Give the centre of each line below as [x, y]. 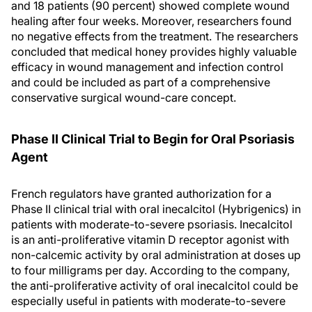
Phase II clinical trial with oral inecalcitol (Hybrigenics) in [156, 209]
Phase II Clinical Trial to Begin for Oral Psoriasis [153, 139]
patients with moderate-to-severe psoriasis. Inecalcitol [152, 224]
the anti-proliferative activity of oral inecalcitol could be [155, 286]
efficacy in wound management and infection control [147, 67]
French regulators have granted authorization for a [141, 194]
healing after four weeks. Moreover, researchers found [151, 21]
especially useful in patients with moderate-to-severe [148, 301]
